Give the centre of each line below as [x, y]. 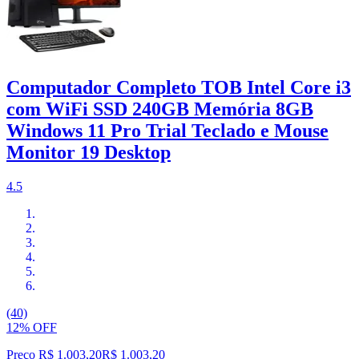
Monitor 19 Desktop [89, 152]
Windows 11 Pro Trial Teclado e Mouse [167, 130]
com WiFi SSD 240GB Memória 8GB [160, 109]
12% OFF [32, 327]
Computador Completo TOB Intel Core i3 [179, 87]
